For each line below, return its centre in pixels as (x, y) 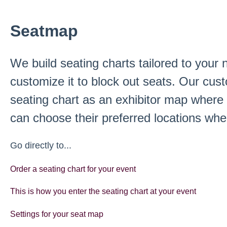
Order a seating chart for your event (73, 169)
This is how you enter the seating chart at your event (103, 192)
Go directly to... (41, 145)
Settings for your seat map (56, 214)
